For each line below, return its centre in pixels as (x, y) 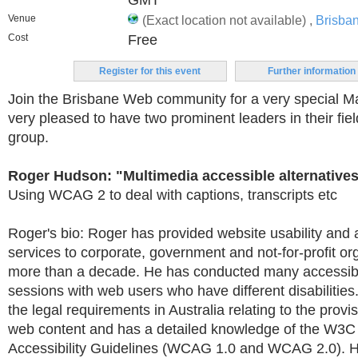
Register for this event (150, 71)
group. (28, 137)
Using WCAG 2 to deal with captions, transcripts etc (173, 195)
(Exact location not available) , (229, 20)
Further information (311, 71)
